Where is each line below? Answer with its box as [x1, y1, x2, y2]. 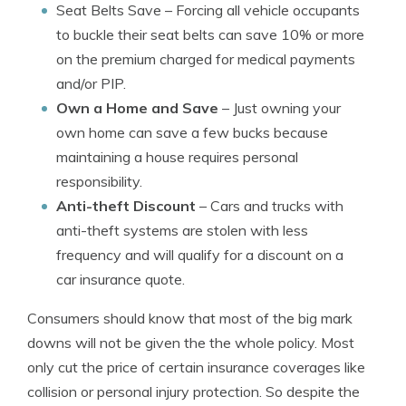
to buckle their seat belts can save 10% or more [56, 25, 364, 43]
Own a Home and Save [56, 99, 218, 117]
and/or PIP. [56, 74, 126, 92]
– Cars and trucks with [196, 197, 343, 215]
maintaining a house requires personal [56, 148, 298, 166]
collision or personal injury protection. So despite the [27, 382, 360, 401]
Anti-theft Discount [56, 197, 196, 215]
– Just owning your [218, 99, 341, 117]
